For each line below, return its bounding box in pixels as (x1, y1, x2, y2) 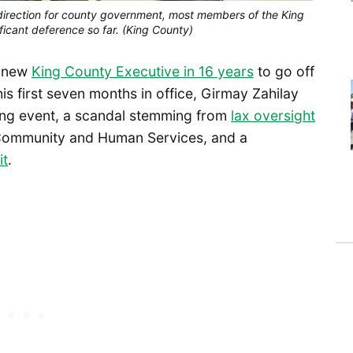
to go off (254, 62, 314, 80)
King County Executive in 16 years (32, 62, 254, 80)
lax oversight (231, 106, 315, 124)
